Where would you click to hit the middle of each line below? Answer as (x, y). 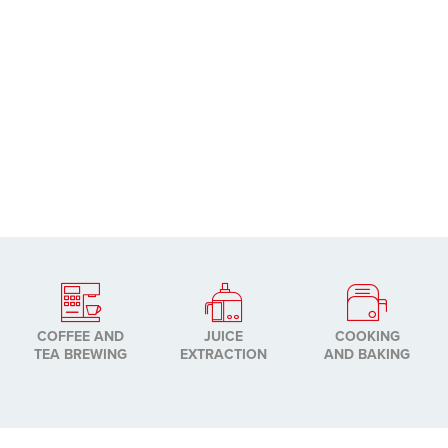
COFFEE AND (81, 335)
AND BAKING (367, 353)
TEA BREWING (81, 353)
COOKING (367, 335)
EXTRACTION (224, 353)
